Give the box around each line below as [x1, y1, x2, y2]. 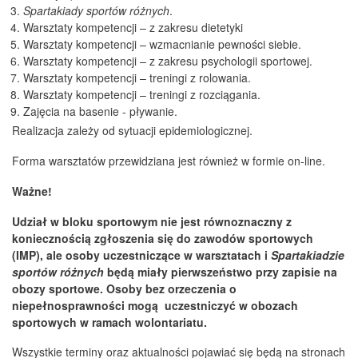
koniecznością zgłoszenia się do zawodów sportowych [12, 229, 313, 246]
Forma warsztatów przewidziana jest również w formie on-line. [12, 153, 325, 169]
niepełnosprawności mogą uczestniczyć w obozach [12, 296, 298, 313]
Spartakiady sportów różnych [23, 2, 169, 18]
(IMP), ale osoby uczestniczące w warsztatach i [12, 246, 271, 263]
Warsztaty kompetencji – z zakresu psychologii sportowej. [23, 52, 312, 69]
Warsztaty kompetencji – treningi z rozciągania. [23, 86, 261, 102]
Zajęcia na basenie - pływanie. [23, 102, 177, 119]
